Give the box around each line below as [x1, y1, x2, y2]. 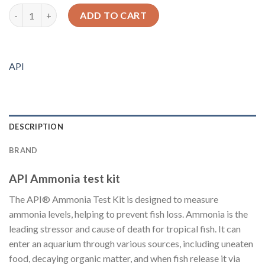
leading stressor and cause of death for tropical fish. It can [9, 222, 241, 234]
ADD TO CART [80, 9, 147, 21]
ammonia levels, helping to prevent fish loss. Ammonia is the [9, 208, 248, 219]
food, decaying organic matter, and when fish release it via [9, 252, 240, 264]
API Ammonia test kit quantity [8, 5, 131, 15]
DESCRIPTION [9, 122, 63, 132]
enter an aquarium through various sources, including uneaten [9, 237, 253, 249]
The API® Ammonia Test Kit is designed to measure [9, 193, 218, 205]
